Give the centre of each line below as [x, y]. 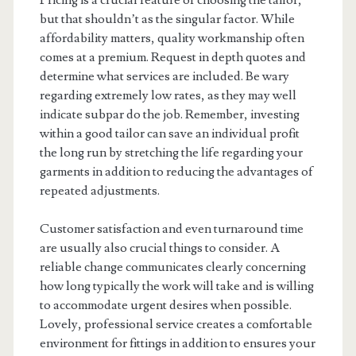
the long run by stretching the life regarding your [171, 153]
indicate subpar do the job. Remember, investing [169, 114]
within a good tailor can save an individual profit [169, 133]
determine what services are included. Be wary [164, 76]
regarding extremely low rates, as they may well [168, 95]
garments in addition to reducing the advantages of [176, 172]
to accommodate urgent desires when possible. [165, 305]
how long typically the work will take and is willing [176, 286]
